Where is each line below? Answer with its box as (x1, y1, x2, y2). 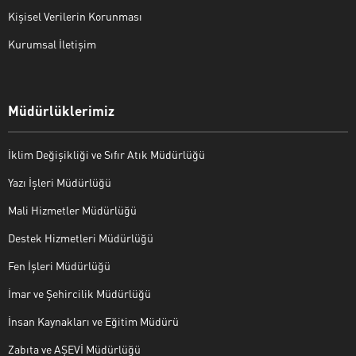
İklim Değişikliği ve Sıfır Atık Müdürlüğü (8, 147, 205, 162)
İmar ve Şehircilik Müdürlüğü (8, 286, 151, 301)
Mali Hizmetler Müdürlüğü (8, 203, 137, 218)
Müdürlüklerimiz (8, 102, 114, 120)
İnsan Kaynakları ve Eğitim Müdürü (8, 314, 179, 329)
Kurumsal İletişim (8, 37, 96, 52)
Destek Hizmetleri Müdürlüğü (8, 230, 153, 246)
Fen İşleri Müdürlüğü (8, 258, 110, 273)
